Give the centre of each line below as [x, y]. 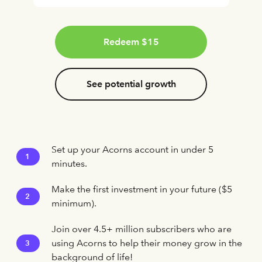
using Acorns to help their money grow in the [147, 243]
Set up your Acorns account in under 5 [132, 149]
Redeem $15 [131, 42]
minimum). [74, 203]
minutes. [69, 163]
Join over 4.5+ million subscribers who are [142, 229]
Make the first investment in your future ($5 [142, 189]
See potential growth [131, 84]
